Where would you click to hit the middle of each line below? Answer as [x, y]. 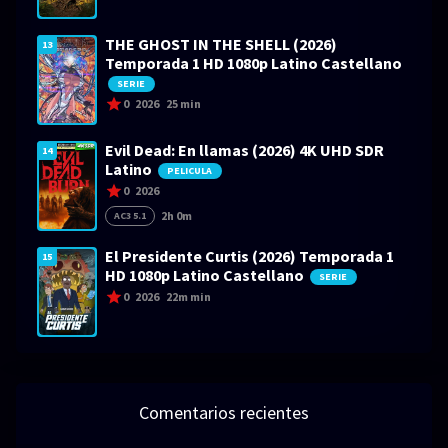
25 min [183, 103]
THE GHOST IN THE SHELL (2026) [220, 43]
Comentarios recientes [224, 412]
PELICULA [190, 170]
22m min [188, 296]
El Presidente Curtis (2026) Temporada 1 [249, 255]
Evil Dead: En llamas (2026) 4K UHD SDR [244, 149]
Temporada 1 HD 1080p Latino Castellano [253, 62]
